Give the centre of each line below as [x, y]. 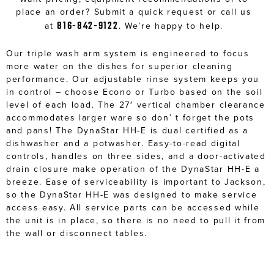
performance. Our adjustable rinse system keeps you [133, 79]
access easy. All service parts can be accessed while [133, 207]
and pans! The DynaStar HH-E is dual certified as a [128, 130]
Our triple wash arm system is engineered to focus [128, 53]
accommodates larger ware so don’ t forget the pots [131, 117]
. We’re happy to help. [171, 25]
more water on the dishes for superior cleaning [120, 66]
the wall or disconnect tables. [77, 233]
